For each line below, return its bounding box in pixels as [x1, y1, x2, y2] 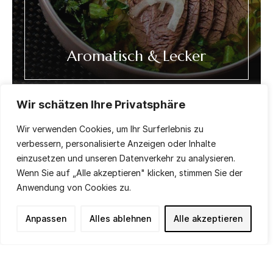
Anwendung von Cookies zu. [16, 182, 131, 193]
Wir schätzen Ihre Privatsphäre [16, 98, 185, 112]
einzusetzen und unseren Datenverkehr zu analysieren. [16, 152, 235, 163]
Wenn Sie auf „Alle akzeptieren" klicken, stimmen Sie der [16, 167, 243, 178]
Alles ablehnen [89, 213, 151, 224]
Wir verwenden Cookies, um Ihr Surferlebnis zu [16, 123, 204, 134]
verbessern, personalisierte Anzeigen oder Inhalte [16, 138, 216, 149]
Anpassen [25, 213, 66, 224]
